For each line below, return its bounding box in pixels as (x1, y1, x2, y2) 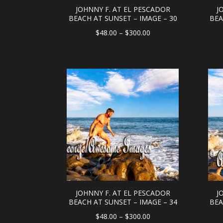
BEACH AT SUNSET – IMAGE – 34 (68, 197, 177, 207)
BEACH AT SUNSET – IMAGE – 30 (68, 13, 177, 23)
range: (149, 40, 170, 50)
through (149, 66, 175, 76)
